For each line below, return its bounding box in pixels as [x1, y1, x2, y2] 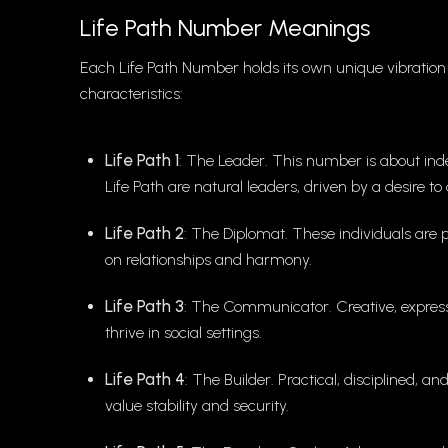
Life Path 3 [105, 296, 184, 317]
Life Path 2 [105, 223, 184, 244]
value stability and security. [105, 396, 289, 416]
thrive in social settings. [105, 323, 262, 343]
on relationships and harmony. [105, 250, 312, 270]
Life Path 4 [105, 369, 185, 390]
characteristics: [80, 84, 183, 104]
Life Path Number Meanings [80, 13, 370, 43]
